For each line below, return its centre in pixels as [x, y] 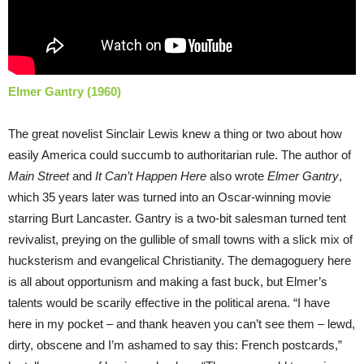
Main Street [39, 175]
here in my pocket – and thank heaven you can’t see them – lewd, [182, 323]
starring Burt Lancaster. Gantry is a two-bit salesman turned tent [177, 218]
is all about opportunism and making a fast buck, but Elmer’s [168, 281]
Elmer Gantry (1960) [65, 91]
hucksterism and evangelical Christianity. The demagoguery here [180, 260]
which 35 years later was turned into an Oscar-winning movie [169, 197]
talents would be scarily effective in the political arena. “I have [169, 302]
